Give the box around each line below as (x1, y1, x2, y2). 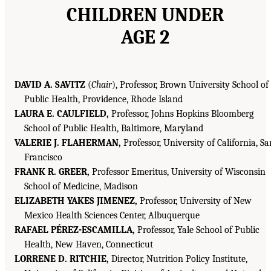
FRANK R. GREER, (15, 166, 90, 177)
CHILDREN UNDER (67, 3, 224, 26)
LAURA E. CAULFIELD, (15, 108, 109, 119)
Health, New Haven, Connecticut (24, 238, 153, 250)
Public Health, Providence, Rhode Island (24, 93, 183, 105)
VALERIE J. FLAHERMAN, (15, 137, 121, 148)
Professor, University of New (137, 195, 252, 206)
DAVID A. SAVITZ (15, 79, 85, 90)
